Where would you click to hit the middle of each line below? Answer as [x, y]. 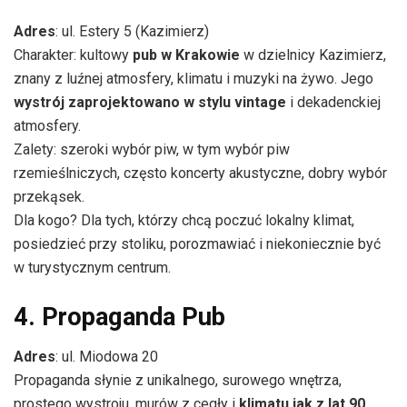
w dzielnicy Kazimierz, [313, 55]
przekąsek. [49, 197]
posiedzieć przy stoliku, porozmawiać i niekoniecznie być [197, 244]
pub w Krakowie [186, 55]
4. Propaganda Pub [119, 317]
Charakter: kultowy [73, 55]
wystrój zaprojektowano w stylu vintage [150, 103]
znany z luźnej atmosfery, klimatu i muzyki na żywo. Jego [194, 79]
